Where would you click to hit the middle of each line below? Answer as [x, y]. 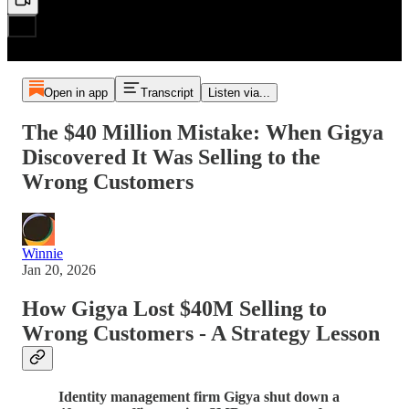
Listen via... [239, 93]
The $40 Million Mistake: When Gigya [203, 132]
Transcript [167, 93]
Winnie [42, 253]
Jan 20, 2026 [59, 269]
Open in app [75, 93]
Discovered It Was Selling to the [171, 157]
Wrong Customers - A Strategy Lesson [201, 333]
